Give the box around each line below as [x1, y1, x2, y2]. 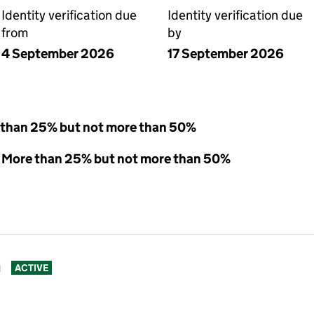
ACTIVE [14, 261, 48, 275]
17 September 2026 [168, 46, 284, 62]
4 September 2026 [1, 46, 114, 62]
